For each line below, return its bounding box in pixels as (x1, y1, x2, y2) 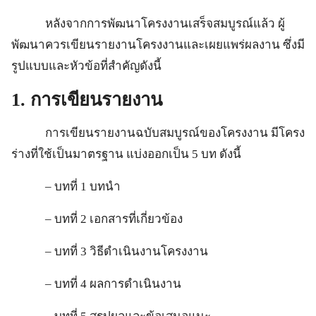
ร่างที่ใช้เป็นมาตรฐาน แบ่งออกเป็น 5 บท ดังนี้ (11, 147, 241, 161)
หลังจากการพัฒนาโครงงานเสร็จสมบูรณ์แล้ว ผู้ (11, 16, 285, 30)
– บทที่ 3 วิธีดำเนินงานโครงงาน (11, 244, 208, 258)
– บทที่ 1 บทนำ (11, 179, 121, 193)
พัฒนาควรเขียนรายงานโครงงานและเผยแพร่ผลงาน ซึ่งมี (11, 37, 305, 51)
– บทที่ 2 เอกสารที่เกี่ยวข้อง (11, 212, 183, 226)
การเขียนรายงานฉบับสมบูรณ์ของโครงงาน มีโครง (11, 126, 305, 140)
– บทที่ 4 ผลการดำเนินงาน (11, 276, 181, 291)
